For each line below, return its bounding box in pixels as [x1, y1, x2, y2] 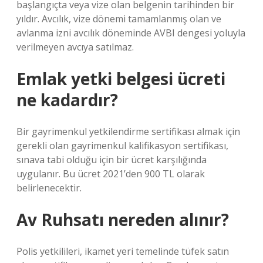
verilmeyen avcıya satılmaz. [16, 41, 134, 53]
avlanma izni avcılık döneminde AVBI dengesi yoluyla [16, 26, 245, 39]
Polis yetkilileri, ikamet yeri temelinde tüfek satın [16, 245, 229, 258]
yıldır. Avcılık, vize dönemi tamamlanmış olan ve [16, 12, 221, 25]
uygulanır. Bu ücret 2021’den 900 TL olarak [16, 167, 205, 180]
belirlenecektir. [16, 181, 82, 194]
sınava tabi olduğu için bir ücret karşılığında [16, 153, 207, 166]
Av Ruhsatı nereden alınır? [16, 208, 229, 231]
